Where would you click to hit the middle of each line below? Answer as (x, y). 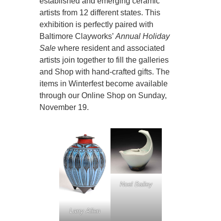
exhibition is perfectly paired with (96, 24)
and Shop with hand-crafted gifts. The (105, 72)
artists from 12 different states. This (100, 12)
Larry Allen (85, 211)
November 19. (66, 107)
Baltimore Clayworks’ (77, 36)
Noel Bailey (136, 184)
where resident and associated (110, 48)
